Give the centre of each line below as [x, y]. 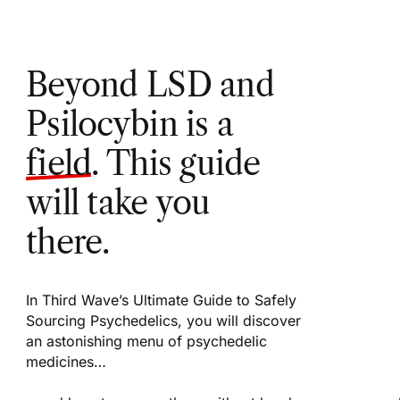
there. [68, 242]
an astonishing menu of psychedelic [146, 342]
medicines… [66, 362]
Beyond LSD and [150, 85]
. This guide [176, 164]
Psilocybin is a [130, 125]
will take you [118, 203]
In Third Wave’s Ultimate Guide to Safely [161, 300]
